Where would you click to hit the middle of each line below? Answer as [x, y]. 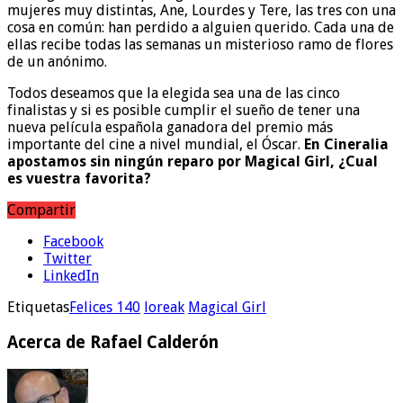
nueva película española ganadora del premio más [170, 128]
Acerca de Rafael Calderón [113, 342]
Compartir [41, 210]
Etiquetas [38, 308]
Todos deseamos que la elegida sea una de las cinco [174, 94]
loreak [164, 308]
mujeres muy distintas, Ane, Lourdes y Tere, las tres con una [201, 11]
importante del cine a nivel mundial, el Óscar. [154, 145]
